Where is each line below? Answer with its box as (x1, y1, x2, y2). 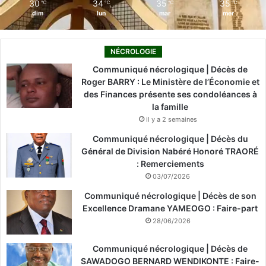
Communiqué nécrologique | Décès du (92, 133, 248, 144)
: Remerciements (136, 158, 204, 169)
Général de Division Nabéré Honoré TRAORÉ (81, 145, 259, 156)
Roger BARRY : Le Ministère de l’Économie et (81, 76, 259, 87)
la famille (152, 101, 188, 112)
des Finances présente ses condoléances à (83, 88, 257, 99)
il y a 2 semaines (145, 115, 197, 123)
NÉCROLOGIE (110, 46, 156, 56)
